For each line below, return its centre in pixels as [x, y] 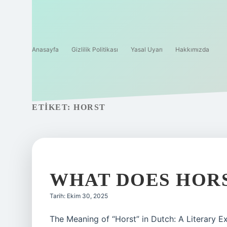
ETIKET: [53, 107]
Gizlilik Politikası [95, 49]
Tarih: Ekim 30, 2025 [79, 196]
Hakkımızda [192, 49]
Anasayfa [45, 49]
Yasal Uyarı [147, 49]
